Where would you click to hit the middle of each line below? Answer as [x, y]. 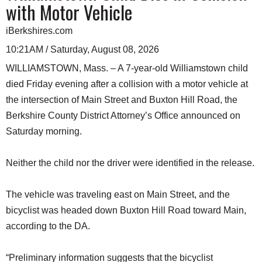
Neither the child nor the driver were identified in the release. [130, 163]
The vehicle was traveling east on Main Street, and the [118, 194]
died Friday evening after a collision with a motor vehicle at [127, 84]
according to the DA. [48, 226]
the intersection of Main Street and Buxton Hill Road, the [122, 99]
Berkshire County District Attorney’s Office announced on [123, 115]
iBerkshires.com [39, 30]
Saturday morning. [44, 131]
